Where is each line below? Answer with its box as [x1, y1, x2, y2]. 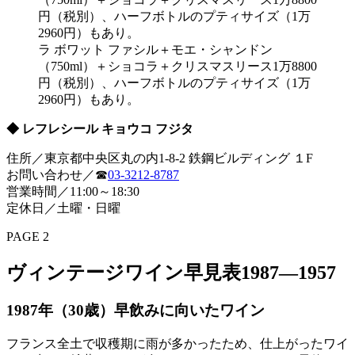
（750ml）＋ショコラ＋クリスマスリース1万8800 [38, 59, 317, 73]
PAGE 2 [6, 229, 49, 243]
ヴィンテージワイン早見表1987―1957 [6, 261, 336, 283]
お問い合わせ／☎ [6, 167, 108, 181]
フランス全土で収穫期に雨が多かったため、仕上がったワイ [6, 337, 349, 351]
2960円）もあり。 [38, 92, 139, 106]
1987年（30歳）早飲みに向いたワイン [6, 302, 265, 319]
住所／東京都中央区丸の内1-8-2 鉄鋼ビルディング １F [6, 151, 313, 165]
